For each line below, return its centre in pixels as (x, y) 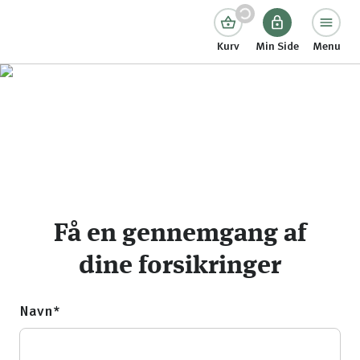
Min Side (277, 46)
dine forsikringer (180, 267)
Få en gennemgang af (180, 235)
